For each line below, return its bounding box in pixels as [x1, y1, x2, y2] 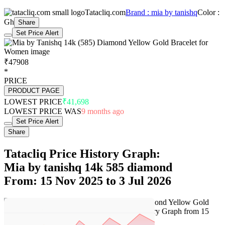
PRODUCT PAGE [8, 86, 60, 94]
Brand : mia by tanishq [126, 8, 197, 17]
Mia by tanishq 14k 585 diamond [4, 160, 172, 174]
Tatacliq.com [85, 8, 126, 17]
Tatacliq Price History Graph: [4, 147, 160, 160]
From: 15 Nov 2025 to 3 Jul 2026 [4, 174, 171, 187]
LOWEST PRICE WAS [4, 106, 81, 116]
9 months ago [81, 106, 124, 116]
